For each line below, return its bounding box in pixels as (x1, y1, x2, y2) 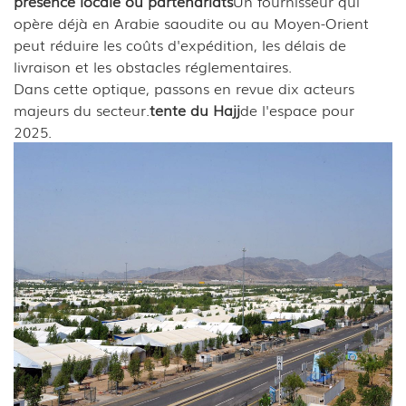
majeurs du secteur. (14, 99, 150, 121)
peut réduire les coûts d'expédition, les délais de (14, 34, 346, 56)
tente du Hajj (150, 99, 240, 121)
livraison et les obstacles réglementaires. (14, 55, 292, 78)
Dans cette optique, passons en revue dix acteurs (14, 77, 354, 100)
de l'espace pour (240, 99, 354, 121)
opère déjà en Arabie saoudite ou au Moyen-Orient (14, 12, 369, 34)
